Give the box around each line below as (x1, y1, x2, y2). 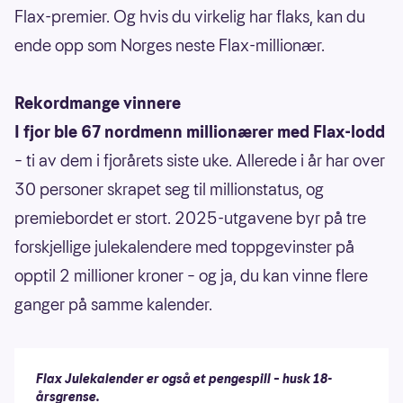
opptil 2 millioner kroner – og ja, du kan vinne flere (14, 264, 368, 287)
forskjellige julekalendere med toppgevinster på (14, 235, 354, 258)
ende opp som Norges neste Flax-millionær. (14, 33, 325, 57)
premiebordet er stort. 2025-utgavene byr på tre (14, 206, 366, 229)
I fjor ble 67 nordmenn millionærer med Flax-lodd (14, 120, 385, 143)
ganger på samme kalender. (14, 292, 212, 316)
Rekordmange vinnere (14, 91, 181, 114)
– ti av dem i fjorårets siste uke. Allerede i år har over (14, 148, 385, 172)
